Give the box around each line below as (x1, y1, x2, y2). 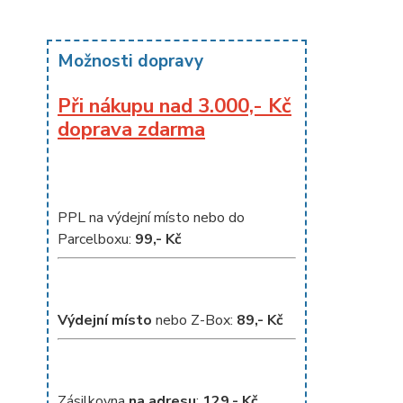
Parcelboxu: (58, 228, 131, 249)
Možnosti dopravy (58, 49, 203, 73)
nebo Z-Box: (152, 309, 237, 330)
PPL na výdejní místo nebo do (58, 207, 245, 228)
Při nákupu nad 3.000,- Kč (58, 91, 291, 120)
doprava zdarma (58, 114, 205, 143)
